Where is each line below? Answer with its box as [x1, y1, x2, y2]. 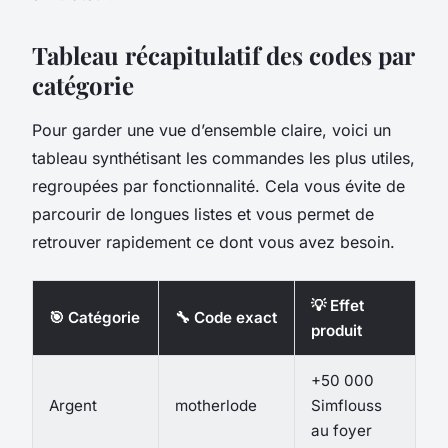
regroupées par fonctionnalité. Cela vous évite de [32, 176, 405, 197]
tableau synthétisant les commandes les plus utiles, [32, 148, 415, 169]
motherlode [175, 396, 257, 416]
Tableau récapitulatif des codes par [32, 39, 414, 72]
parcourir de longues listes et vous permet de [32, 204, 374, 225]
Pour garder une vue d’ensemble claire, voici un [32, 120, 391, 141]
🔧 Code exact [175, 308, 277, 328]
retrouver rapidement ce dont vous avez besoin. [32, 232, 395, 253]
